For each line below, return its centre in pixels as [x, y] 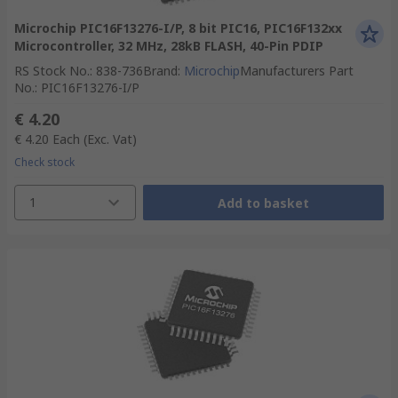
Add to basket [263, 203]
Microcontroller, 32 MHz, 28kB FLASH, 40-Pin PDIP [169, 46]
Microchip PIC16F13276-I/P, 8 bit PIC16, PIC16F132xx [178, 28]
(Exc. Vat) [110, 139]
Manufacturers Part [297, 71]
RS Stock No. [52, 71]
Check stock [44, 162]
